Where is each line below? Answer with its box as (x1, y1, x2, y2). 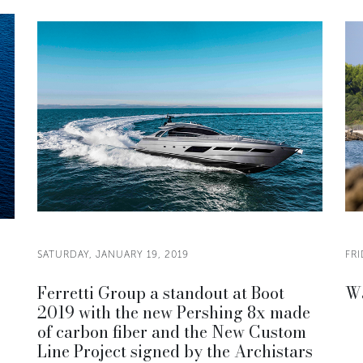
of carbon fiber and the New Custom (37, 319, 306, 344)
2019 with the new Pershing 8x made (37, 300, 310, 325)
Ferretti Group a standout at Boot (37, 280, 284, 305)
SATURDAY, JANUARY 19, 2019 (37, 249, 189, 260)
